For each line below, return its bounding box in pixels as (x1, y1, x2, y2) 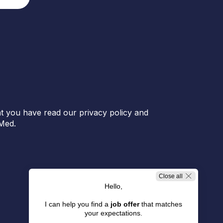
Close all (159, 173, 183, 180)
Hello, (105, 182, 122, 190)
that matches (139, 200, 182, 208)
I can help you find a (45, 200, 111, 208)
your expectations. (85, 209, 142, 217)
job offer (111, 200, 139, 208)
